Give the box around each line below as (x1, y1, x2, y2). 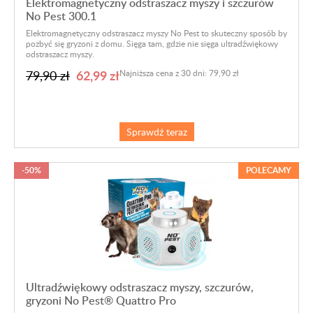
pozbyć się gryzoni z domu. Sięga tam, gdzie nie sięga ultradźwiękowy (26, 38, 278, 50)
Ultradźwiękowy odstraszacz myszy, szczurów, (26, 279, 254, 296)
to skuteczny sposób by (199, 27, 287, 39)
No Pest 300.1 (26, 8, 96, 24)
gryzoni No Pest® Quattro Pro (26, 293, 176, 309)
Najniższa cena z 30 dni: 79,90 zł (119, 67, 239, 79)
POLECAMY (246, 164, 291, 177)
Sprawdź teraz (126, 125, 187, 139)
